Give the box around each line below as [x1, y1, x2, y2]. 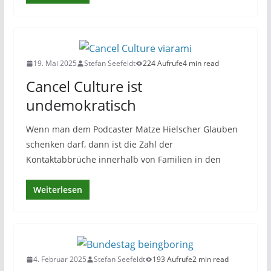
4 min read [182, 58, 219, 68]
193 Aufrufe [152, 254, 192, 264]
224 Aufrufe [142, 58, 183, 68]
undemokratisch [25, 95, 136, 115]
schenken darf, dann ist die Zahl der [25, 139, 173, 150]
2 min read [192, 254, 229, 264]
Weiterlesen [33, 184, 82, 195]
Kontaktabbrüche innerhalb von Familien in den [25, 154, 221, 165]
